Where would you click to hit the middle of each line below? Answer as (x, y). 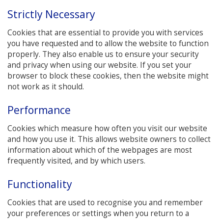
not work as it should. (46, 86)
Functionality (40, 184)
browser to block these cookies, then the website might (108, 76)
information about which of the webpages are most (100, 150)
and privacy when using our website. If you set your (99, 65)
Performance (39, 110)
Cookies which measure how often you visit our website (107, 128)
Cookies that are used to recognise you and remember (105, 202)
